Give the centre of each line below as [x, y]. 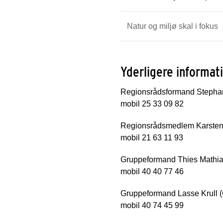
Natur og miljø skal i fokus [172, 26]
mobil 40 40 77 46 [152, 171]
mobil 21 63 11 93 [152, 137]
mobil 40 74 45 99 [152, 205]
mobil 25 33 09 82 [152, 104]
